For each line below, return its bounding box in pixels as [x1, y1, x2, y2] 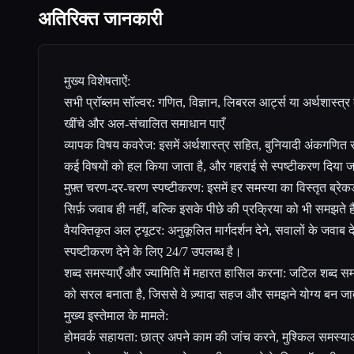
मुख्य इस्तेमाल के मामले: [64, 309, 168, 322]
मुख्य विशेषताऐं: [64, 74, 130, 88]
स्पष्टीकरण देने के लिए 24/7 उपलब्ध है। [64, 245, 242, 258]
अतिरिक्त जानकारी [38, 9, 162, 29]
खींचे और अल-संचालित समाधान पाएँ [64, 117, 224, 130]
